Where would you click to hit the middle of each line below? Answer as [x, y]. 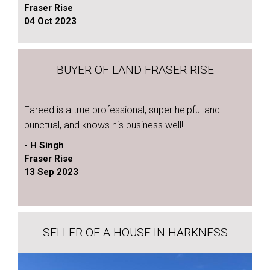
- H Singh [44, 145]
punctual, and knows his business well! [104, 125]
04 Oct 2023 [50, 21]
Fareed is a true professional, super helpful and [122, 110]
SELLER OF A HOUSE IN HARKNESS [135, 232]
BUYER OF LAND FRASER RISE [135, 70]
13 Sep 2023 [51, 172]
